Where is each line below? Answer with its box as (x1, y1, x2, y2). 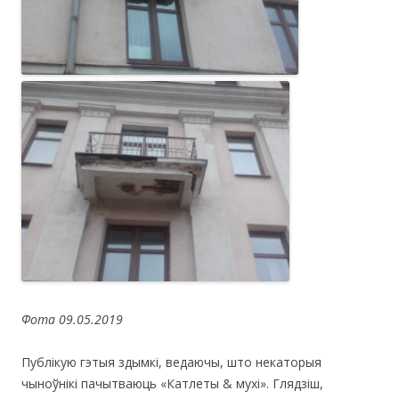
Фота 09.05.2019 (21, 311, 123, 329)
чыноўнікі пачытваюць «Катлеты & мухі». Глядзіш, (21, 375, 323, 393)
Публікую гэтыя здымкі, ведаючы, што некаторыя (21, 354, 322, 371)
